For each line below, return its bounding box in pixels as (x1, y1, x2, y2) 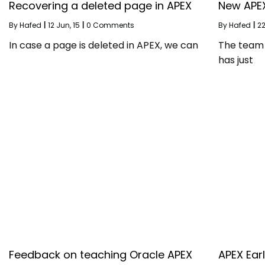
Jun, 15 (56, 20, 80, 30)
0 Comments (86, 20, 134, 30)
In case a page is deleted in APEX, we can (9, 38, 198, 52)
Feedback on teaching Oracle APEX (9, 247, 192, 263)
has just (218, 53, 253, 67)
